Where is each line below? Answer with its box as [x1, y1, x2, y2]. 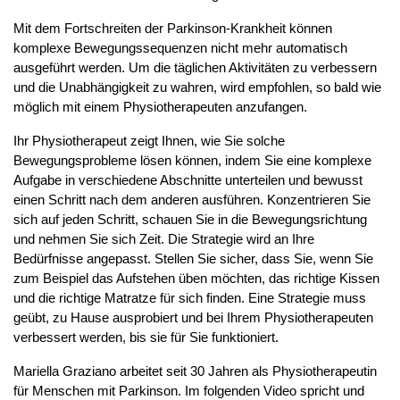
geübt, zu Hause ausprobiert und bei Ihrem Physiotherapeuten [13, 309, 373, 325]
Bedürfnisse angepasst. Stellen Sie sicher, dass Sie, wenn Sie [13, 250, 373, 266]
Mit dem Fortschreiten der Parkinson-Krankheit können [13, 20, 332, 36]
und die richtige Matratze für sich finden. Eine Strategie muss [13, 289, 366, 305]
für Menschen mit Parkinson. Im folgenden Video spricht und [13, 382, 364, 398]
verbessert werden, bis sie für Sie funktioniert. [13, 329, 279, 345]
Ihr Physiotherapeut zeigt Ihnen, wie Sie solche [13, 132, 285, 148]
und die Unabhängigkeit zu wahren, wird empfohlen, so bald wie [13, 79, 381, 95]
